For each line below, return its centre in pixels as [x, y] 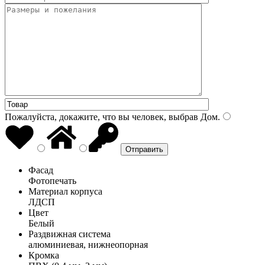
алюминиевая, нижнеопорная [88, 244]
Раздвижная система [70, 234]
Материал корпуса [65, 191]
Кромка [44, 255]
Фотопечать [52, 180]
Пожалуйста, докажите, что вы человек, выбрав [101, 117]
